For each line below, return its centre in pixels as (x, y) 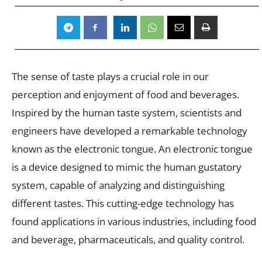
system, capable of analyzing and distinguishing (118, 185)
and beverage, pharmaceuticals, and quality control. (128, 239)
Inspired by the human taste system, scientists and (127, 112)
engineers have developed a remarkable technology (130, 130)
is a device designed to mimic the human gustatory (127, 167)
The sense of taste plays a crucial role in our (110, 76)
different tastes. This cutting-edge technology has (123, 203)
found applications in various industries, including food (134, 221)
